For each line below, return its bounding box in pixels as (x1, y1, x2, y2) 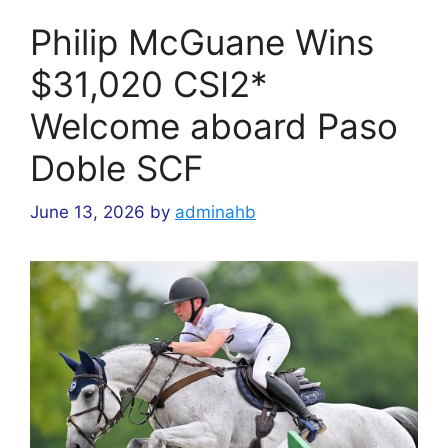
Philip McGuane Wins (30, 20, 374, 63)
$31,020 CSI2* (30, 62, 268, 105)
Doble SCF (30, 146, 204, 189)
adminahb (175, 202, 256, 223)
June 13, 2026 (30, 202, 145, 223)
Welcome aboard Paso (30, 104, 398, 147)
